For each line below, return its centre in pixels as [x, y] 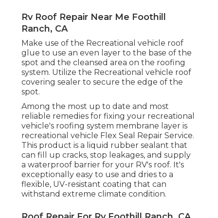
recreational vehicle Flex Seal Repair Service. [108, 136]
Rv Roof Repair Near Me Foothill [94, 17]
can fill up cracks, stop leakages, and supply [106, 155]
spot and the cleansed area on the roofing [103, 63]
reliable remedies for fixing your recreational [108, 116]
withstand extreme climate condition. [94, 194]
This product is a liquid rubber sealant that [104, 145]
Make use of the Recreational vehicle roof [102, 43]
